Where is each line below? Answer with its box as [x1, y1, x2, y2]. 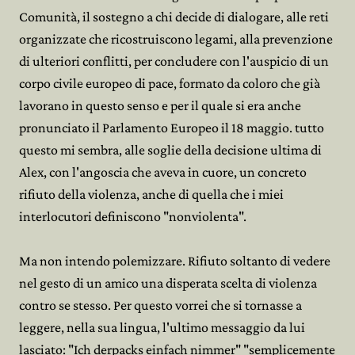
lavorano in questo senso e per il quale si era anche [19, 97, 301, 113]
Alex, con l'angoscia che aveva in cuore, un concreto [19, 164, 307, 180]
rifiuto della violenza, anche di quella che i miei [19, 186, 284, 202]
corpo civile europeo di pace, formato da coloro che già [19, 75, 320, 91]
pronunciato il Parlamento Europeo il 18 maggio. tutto [19, 120, 324, 136]
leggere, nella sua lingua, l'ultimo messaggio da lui [19, 319, 305, 335]
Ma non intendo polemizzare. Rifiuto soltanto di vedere [19, 253, 330, 269]
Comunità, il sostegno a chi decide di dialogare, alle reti [19, 9, 329, 25]
